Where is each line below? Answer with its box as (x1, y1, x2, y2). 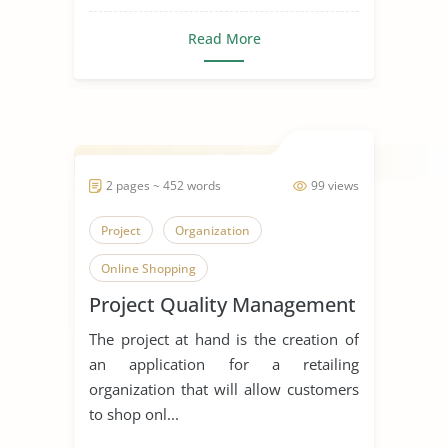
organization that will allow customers (89, 378, 359, 399)
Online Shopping (101, 259, 196, 277)
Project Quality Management (89, 290, 356, 318)
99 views (311, 176, 359, 194)
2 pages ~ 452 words (106, 176, 221, 194)
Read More (187, 28, 261, 48)
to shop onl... (89, 403, 179, 424)
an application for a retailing (89, 353, 359, 374)
